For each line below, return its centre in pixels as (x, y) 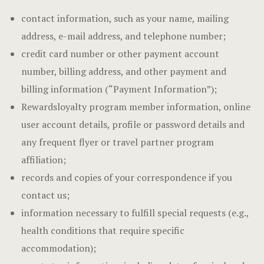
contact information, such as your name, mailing (125, 18)
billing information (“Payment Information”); (119, 89)
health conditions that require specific (103, 230)
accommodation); (58, 248)
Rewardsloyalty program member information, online (136, 107)
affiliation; (43, 160)
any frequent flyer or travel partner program (117, 142)
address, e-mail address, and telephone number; (123, 36)
